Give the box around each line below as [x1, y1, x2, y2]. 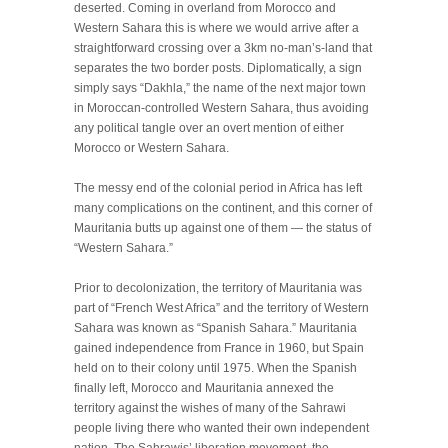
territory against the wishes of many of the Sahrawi [74, 401, 346, 416]
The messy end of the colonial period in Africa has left [74, 181, 362, 196]
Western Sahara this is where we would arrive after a [74, 21, 359, 36]
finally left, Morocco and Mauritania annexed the [74, 381, 334, 396]
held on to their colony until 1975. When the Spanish [74, 361, 357, 376]
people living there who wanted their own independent [74, 421, 369, 436]
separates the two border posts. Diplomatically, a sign [74, 61, 362, 76]
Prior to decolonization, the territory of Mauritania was [74, 281, 362, 296]
